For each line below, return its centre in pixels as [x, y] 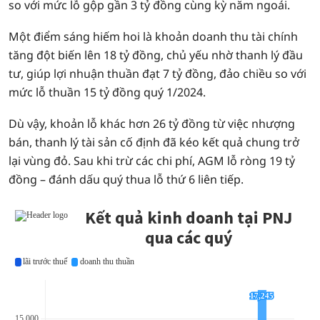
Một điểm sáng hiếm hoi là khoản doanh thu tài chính [153, 36]
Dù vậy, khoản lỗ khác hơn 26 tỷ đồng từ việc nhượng [152, 124]
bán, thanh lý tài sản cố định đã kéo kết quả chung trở [154, 142]
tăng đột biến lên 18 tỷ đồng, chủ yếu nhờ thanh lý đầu [156, 55]
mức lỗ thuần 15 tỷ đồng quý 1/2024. [107, 92]
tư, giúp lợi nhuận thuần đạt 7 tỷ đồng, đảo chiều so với [157, 74]
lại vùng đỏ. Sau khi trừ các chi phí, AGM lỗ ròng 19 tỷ [152, 161]
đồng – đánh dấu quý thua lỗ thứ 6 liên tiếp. [126, 179]
